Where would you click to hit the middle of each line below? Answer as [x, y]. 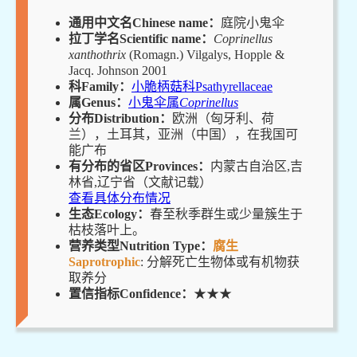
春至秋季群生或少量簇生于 [226, 214]
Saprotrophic [104, 261]
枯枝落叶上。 [107, 229]
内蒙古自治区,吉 [257, 166]
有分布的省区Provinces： [139, 166]
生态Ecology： [109, 214]
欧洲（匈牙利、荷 [223, 118]
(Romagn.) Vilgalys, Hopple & [207, 54]
